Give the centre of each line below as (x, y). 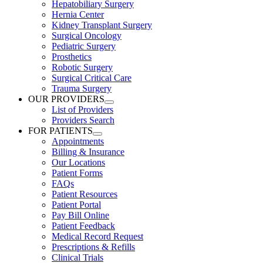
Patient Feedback (83, 226)
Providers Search (83, 120)
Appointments (78, 141)
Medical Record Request (97, 236)
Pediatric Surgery (84, 46)
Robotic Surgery (82, 67)
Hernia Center (78, 14)
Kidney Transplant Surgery (102, 25)
